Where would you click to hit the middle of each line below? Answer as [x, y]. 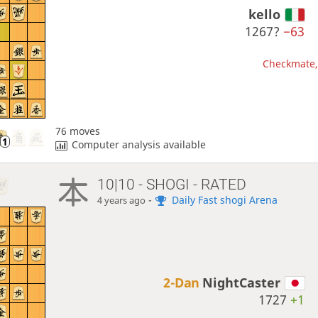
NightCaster [242, 282]
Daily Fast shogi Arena [225, 199]
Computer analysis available [139, 144]
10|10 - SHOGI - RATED [172, 184]
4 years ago [122, 200]
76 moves [77, 131]
